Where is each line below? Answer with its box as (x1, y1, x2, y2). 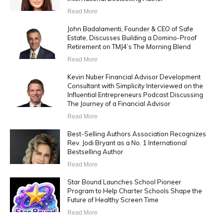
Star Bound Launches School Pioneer (67, 178, 181, 186)
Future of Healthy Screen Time (67, 196, 159, 204)
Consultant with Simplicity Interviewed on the (67, 82, 203, 90)
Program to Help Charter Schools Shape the (67, 187, 202, 195)
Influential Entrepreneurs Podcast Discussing (67, 91, 203, 99)
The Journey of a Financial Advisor (67, 100, 170, 108)
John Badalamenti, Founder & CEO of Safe (67, 25, 193, 33)
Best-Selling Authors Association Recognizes (67, 130, 206, 138)
